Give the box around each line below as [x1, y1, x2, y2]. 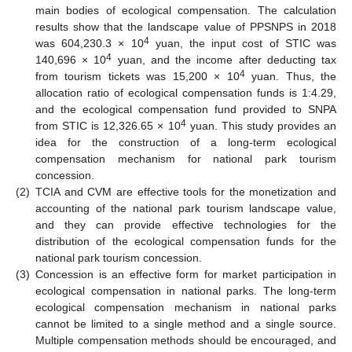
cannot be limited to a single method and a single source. [35, 317, 336, 330]
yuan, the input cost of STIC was [148, 36, 337, 49]
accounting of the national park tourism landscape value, [35, 201, 336, 214]
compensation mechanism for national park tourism [35, 152, 336, 165]
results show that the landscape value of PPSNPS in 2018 [35, 20, 336, 33]
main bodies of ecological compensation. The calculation [35, 3, 336, 16]
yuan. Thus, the [244, 69, 337, 82]
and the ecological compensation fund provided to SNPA [35, 102, 336, 115]
